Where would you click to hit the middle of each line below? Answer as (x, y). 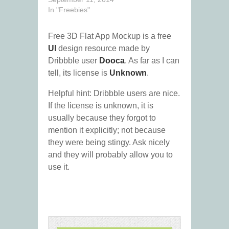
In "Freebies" (69, 10)
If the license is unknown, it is (101, 106)
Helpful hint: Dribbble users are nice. (114, 94)
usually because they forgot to (102, 118)
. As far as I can (152, 61)
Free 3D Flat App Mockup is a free (110, 36)
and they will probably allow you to (110, 155)
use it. (59, 167)
